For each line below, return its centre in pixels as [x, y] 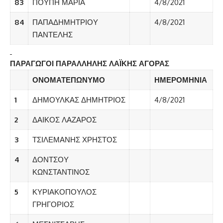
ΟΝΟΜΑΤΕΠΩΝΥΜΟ [68, 80]
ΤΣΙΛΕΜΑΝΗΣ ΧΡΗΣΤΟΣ [74, 140]
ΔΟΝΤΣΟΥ [50, 160]
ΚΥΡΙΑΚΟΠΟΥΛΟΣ [64, 192]
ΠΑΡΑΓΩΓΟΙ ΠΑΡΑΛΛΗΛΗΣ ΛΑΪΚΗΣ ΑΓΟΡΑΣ [90, 64]
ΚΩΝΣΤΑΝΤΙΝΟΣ [61, 172]
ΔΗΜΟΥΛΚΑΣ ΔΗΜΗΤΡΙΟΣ [79, 100]
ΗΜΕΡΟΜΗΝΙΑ [180, 80]
